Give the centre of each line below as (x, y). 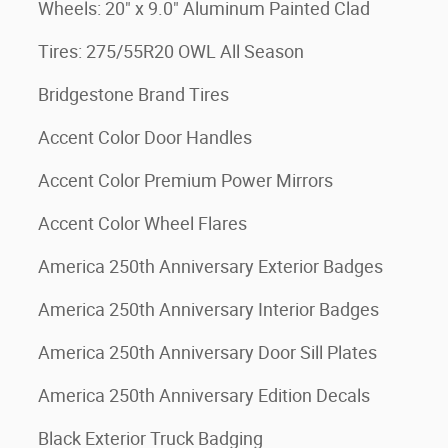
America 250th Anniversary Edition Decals (204, 395)
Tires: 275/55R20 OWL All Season (171, 51)
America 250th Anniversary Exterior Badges (210, 266)
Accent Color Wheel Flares (142, 223)
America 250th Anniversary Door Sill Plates (207, 352)
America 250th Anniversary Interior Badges (208, 309)
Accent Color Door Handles (145, 137)
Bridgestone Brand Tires (133, 94)
